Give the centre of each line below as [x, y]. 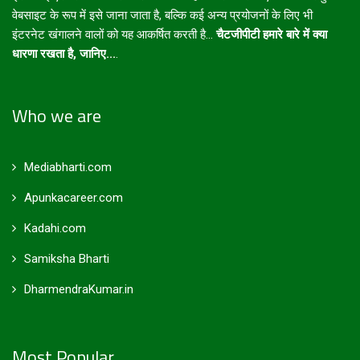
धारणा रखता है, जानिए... [64, 54]
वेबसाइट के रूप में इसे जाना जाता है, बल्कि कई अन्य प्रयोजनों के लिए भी [162, 16]
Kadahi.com [55, 229]
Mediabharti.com [68, 168]
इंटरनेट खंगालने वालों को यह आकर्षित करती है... [112, 35]
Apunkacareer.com [74, 198]
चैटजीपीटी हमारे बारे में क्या [270, 35]
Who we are [57, 116]
